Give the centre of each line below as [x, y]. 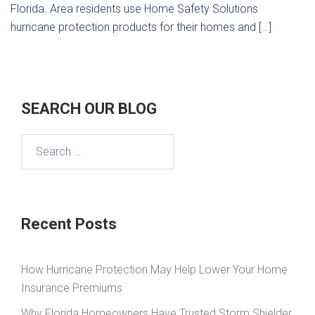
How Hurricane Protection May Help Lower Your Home [154, 269]
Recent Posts [69, 224]
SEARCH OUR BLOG [89, 108]
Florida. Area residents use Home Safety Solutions [134, 8]
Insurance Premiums [72, 288]
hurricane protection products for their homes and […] [141, 27]
